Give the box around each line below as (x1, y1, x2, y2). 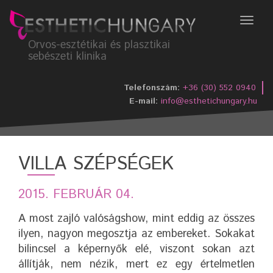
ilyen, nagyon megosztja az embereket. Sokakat (18, 225, 255, 242)
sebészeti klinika (28, 48, 107, 65)
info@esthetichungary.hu (161, 94, 257, 107)
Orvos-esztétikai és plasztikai (28, 37, 170, 53)
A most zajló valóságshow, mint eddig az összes (18, 210, 255, 227)
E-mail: (129, 94, 158, 107)
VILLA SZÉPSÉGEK (18, 151, 174, 177)
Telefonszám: (124, 81, 180, 94)
